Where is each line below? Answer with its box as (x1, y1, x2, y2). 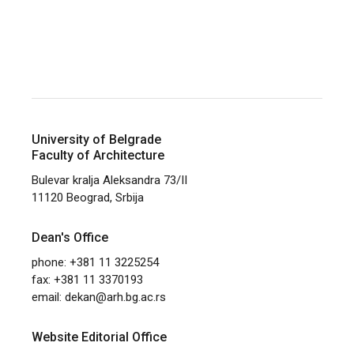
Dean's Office (32, 229, 109, 245)
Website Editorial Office (32, 329, 168, 345)
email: (32, 289, 66, 304)
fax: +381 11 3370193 (32, 272, 144, 287)
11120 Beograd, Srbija (32, 190, 145, 205)
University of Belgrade (32, 131, 162, 147)
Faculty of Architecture (32, 147, 165, 163)
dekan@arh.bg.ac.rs (65, 289, 167, 304)
